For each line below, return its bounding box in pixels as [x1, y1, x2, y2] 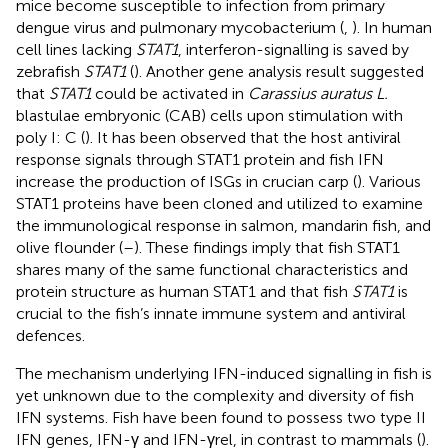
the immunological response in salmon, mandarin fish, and [16, 215, 431, 235]
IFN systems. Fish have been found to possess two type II [16, 407, 426, 427]
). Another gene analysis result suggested [134, 61, 424, 81]
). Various [357, 171, 421, 191]
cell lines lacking [16, 39, 136, 59]
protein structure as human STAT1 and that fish [16, 281, 352, 301]
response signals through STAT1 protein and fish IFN [16, 149, 384, 169]
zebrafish [16, 61, 84, 81]
